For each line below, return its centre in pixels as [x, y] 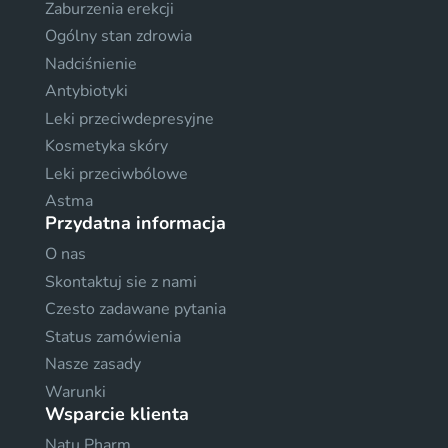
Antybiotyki [86, 91]
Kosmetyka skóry [106, 146]
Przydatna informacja [135, 223]
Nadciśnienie [91, 63]
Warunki [75, 391]
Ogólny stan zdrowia [118, 36]
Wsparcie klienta [117, 413]
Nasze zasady [93, 364]
